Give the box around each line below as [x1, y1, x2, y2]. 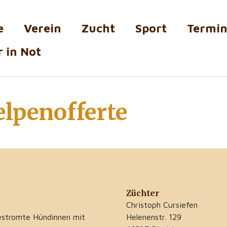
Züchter [126, 188, 159, 199]
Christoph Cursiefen [126, 200, 198, 210]
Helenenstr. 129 [126, 212, 181, 222]
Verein [23, 21, 61, 35]
